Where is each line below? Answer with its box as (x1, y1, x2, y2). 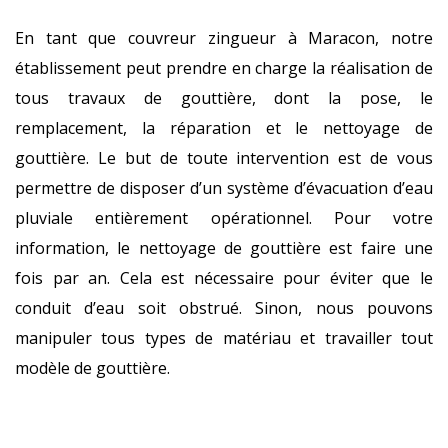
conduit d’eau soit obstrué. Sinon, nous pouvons (15, 297, 433, 319)
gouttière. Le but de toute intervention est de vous (15, 147, 433, 169)
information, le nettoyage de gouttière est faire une (15, 237, 433, 259)
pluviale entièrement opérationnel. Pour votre (15, 207, 433, 229)
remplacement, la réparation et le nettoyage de (15, 117, 433, 139)
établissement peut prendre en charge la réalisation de (15, 57, 433, 79)
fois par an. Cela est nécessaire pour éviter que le (15, 267, 433, 289)
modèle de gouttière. (15, 357, 170, 379)
